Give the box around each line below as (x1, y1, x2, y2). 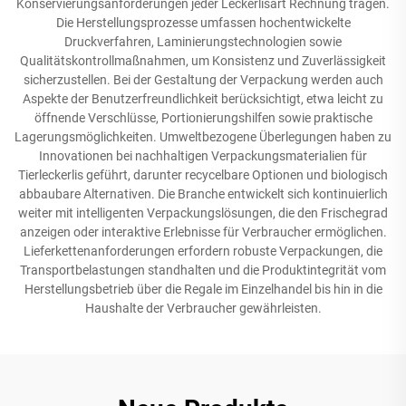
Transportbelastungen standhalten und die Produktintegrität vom (20, 263, 386, 277)
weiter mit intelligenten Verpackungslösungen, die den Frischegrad (18, 206, 388, 220)
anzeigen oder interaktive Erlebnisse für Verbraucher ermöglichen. (19, 225, 387, 239)
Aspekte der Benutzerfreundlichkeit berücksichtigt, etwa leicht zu (23, 92, 383, 106)
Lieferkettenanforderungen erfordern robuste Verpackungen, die (24, 244, 382, 258)
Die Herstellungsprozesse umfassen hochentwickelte (55, 15, 351, 30)
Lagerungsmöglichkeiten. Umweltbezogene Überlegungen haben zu (14, 130, 391, 144)
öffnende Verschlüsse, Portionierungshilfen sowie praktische (34, 111, 372, 125)
